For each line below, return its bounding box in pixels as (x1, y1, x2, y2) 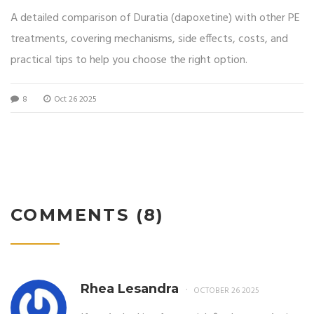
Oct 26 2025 (52, 92, 97, 107)
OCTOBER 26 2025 (193, 283, 259, 298)
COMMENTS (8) (11, 204, 165, 225)
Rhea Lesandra (81, 280, 179, 296)
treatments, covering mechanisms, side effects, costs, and (11, 29, 288, 48)
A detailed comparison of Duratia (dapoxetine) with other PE (11, 8, 300, 27)
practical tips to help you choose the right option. (11, 50, 247, 69)
